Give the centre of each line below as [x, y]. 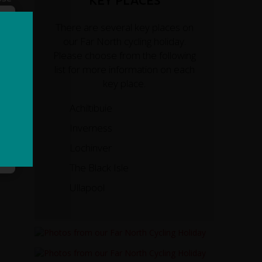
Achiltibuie [91, 108]
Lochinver [91, 147]
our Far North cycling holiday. [124, 41]
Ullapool [87, 187]
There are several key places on [124, 27]
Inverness [91, 127]
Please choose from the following [124, 55]
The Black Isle [99, 167]
